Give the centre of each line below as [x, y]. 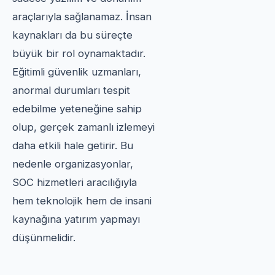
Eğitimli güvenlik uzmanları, [77, 72]
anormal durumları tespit [71, 90]
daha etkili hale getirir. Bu [73, 145]
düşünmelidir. [44, 237]
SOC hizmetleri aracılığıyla [75, 182]
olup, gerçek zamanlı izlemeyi [83, 127]
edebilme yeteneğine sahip [77, 108]
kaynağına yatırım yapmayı [76, 219]
